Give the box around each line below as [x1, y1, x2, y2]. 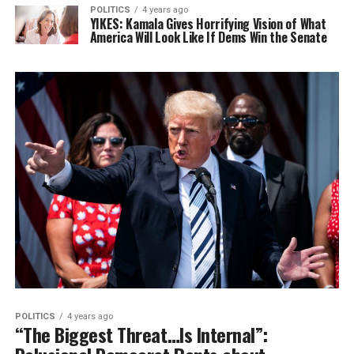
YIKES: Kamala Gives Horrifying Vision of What [89, 14, 326, 34]
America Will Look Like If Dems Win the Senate [89, 28, 327, 47]
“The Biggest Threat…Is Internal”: [14, 320, 268, 349]
